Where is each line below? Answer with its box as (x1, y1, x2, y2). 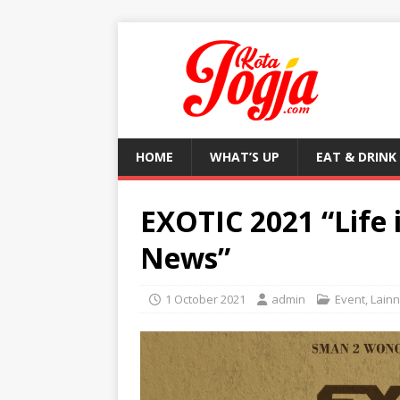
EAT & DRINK (316, 148, 396, 165)
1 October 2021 (165, 291, 246, 307)
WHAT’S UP (210, 148, 279, 165)
